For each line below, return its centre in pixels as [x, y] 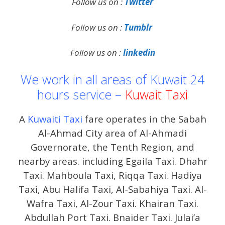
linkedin [139, 53]
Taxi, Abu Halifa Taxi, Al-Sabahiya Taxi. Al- [113, 189]
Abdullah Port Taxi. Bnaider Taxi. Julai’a [113, 217]
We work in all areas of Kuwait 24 [113, 79]
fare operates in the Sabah [144, 119]
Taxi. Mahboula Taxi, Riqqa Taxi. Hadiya [113, 175]
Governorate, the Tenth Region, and [113, 147]
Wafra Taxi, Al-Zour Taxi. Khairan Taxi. [113, 203]
